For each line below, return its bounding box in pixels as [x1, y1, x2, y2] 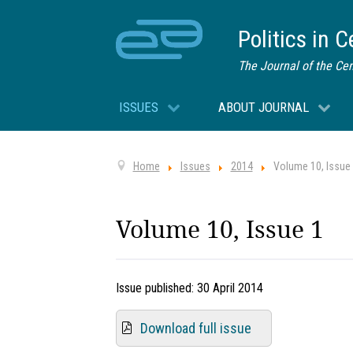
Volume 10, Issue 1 [116, 213, 324, 246]
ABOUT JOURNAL [218, 98, 309, 115]
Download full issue [140, 320, 251, 337]
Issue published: [116, 281, 197, 296]
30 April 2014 [197, 281, 263, 296]
